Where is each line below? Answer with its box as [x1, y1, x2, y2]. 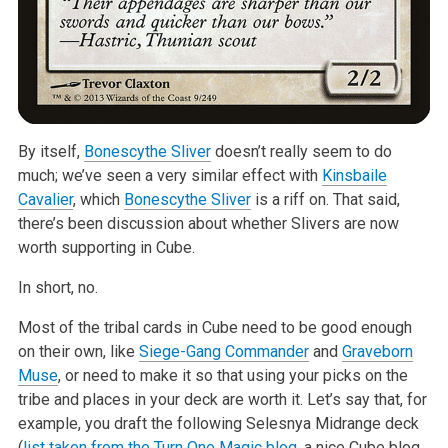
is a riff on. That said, [250, 189, 400, 209]
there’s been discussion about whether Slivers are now [17, 213, 399, 233]
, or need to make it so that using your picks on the [57, 365, 408, 385]
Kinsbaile [321, 165, 387, 185]
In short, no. [17, 277, 98, 297]
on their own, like [17, 341, 139, 361]
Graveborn [341, 341, 413, 361]
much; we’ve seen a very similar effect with [17, 165, 322, 185]
